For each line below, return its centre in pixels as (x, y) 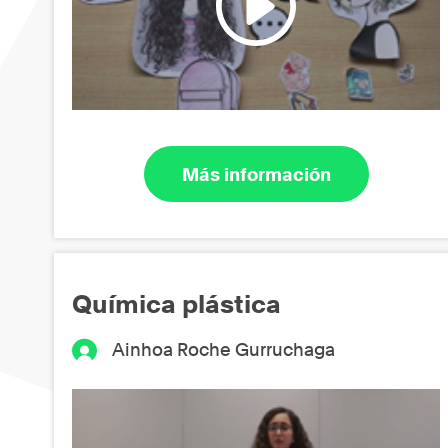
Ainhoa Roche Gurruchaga (224, 349)
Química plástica (176, 303)
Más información (256, 174)
